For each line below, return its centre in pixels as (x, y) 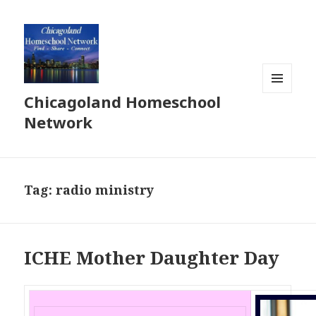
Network (59, 122)
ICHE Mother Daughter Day (152, 258)
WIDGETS (283, 123)
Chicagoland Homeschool (123, 102)
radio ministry (105, 190)
